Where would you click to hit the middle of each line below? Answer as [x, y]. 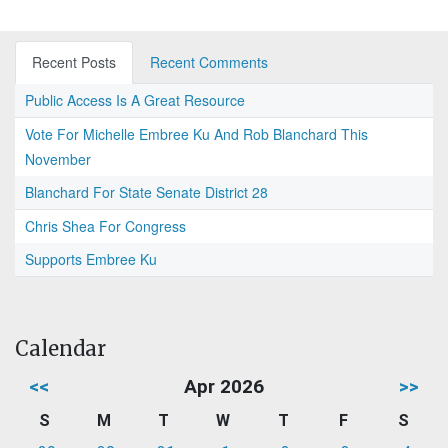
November [58, 159]
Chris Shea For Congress [105, 226]
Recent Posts [74, 62]
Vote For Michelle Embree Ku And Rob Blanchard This [196, 134]
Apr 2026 [224, 387]
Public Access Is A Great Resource [135, 100]
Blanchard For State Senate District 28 [146, 192]
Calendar [60, 349]
